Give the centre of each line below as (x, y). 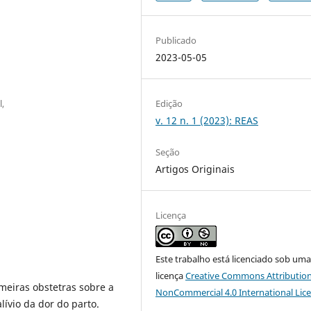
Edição (169, 103)
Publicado (176, 40)
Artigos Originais (195, 169)
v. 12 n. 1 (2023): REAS (207, 120)
